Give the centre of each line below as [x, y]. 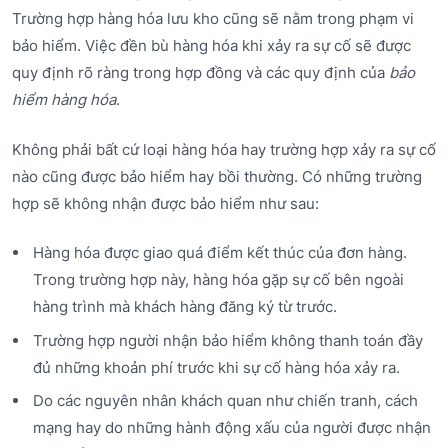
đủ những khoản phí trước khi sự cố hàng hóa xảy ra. [216, 367]
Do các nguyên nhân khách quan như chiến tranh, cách [225, 400]
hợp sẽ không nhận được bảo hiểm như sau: [165, 203]
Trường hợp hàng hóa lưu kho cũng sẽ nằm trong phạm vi [213, 19]
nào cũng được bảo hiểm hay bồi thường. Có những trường [217, 176]
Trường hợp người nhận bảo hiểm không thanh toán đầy [227, 340]
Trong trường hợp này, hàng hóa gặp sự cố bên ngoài [218, 280]
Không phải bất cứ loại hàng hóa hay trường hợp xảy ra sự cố [224, 149]
